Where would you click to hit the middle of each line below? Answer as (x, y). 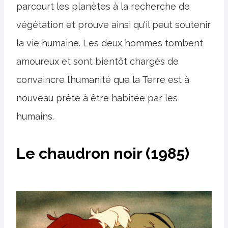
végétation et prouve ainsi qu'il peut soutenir (113, 25)
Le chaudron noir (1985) (103, 154)
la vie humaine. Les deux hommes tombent (110, 43)
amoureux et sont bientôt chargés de (97, 62)
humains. (35, 117)
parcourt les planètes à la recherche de (103, 7)
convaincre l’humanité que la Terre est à (103, 80)
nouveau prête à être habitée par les (97, 98)
